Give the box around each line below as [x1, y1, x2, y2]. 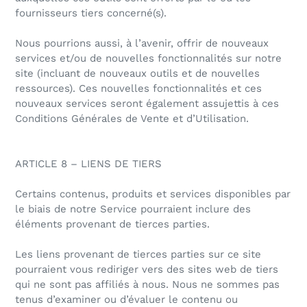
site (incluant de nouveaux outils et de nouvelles [15, 67, 260, 80]
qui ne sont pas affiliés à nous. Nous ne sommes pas [15, 278, 280, 291]
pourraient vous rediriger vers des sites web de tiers [15, 263, 278, 276]
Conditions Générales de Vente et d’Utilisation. [15, 112, 249, 125]
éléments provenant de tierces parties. [15, 218, 210, 231]
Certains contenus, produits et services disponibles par [15, 188, 291, 201]
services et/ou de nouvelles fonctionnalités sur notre [15, 52, 282, 65]
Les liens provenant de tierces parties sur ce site [15, 248, 261, 261]
